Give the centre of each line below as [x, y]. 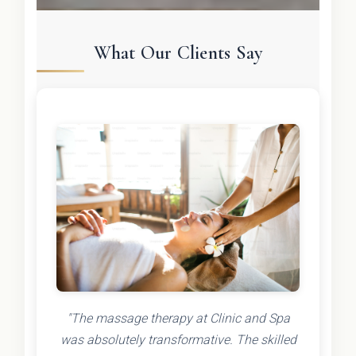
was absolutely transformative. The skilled [178, 339]
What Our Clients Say [178, 53]
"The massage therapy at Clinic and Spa [178, 318]
